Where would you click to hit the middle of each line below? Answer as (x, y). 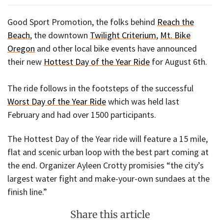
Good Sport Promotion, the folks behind (82, 22)
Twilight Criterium (123, 35)
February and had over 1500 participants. (82, 115)
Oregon (21, 49)
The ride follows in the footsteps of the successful (100, 88)
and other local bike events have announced (116, 49)
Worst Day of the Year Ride (57, 102)
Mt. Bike (175, 35)
